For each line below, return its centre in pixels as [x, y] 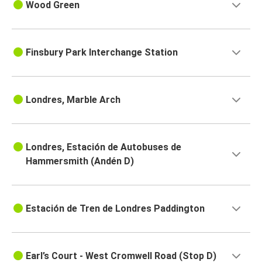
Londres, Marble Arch [73, 100]
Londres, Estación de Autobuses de [104, 147]
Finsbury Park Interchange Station [102, 53]
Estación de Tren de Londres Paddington [115, 209]
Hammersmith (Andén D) [80, 161]
